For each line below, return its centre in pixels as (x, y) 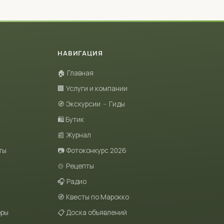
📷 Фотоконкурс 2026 (92, 150)
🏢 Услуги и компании (93, 88)
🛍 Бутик (71, 119)
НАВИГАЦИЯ (80, 53)
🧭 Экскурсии (79, 104)
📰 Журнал (74, 135)
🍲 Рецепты (76, 166)
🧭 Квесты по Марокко (93, 197)
